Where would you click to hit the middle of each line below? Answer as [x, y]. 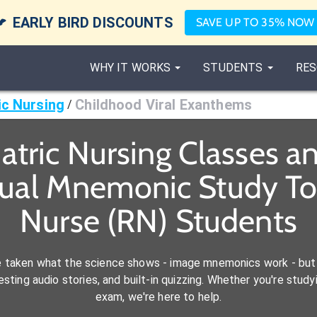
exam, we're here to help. [158, 297]
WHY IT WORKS [130, 68]
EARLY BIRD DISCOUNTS [93, 23]
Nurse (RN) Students [158, 221]
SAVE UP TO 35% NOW [255, 22]
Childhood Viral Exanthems [164, 105]
